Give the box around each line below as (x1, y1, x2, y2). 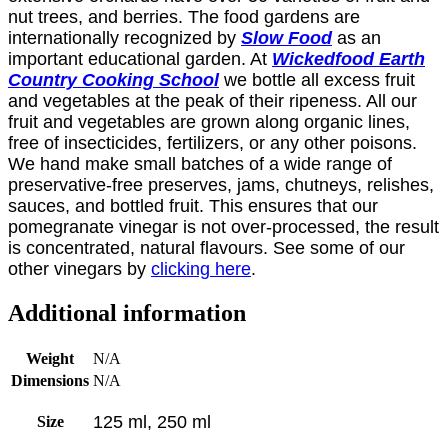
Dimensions (11, 372, 89, 390)
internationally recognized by (8, 28, 241, 49)
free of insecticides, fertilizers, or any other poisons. (8, 133, 417, 154)
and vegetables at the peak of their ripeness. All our (8, 91, 417, 112)
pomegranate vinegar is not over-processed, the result (8, 217, 439, 238)
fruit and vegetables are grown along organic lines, (8, 112, 410, 133)
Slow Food (241, 28, 332, 49)
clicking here (151, 259, 251, 280)
